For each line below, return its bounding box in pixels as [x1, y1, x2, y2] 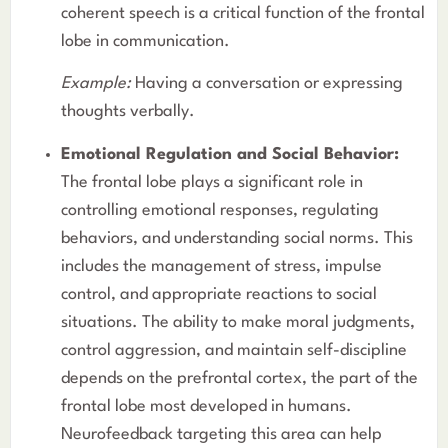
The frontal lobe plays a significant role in [61, 173, 363, 191]
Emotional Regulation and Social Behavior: [61, 145, 399, 163]
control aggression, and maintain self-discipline [61, 341, 407, 359]
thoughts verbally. [61, 103, 195, 121]
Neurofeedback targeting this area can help [61, 425, 382, 443]
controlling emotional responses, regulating [61, 201, 379, 219]
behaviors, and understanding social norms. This [61, 229, 413, 247]
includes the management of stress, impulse [61, 257, 382, 275]
